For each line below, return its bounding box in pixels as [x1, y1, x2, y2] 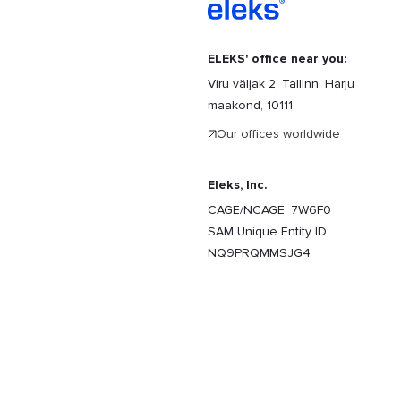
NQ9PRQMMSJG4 [208, 245, 311, 260]
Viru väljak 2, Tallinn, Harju [208, 76, 354, 91]
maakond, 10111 [208, 98, 293, 113]
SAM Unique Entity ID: [208, 224, 329, 239]
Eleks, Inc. [208, 177, 268, 192]
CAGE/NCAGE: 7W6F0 [208, 202, 331, 218]
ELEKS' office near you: [208, 51, 346, 66]
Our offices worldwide [217, 126, 340, 141]
